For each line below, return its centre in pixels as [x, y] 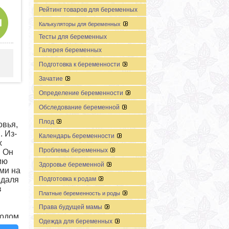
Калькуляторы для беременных [81, 24]
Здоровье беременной [72, 165]
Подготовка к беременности [80, 65]
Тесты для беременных [73, 37]
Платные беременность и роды [80, 193]
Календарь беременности [77, 136]
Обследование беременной [80, 108]
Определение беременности [82, 93]
